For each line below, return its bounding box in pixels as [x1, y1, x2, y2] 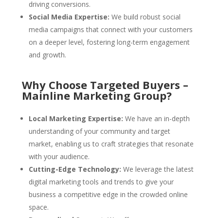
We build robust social [109, 12, 181, 21]
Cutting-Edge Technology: [28, 164, 121, 174]
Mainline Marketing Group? [21, 88, 172, 103]
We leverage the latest [121, 164, 194, 174]
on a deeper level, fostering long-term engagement [28, 37, 190, 47]
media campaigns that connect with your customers [28, 24, 193, 34]
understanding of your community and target [28, 126, 170, 136]
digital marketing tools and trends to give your [28, 177, 174, 186]
